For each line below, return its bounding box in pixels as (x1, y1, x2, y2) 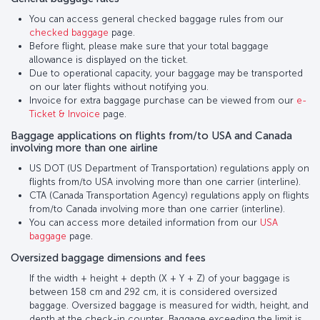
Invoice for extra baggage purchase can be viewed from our (29, 94, 296, 106)
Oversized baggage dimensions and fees (11, 251, 206, 264)
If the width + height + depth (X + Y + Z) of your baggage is (29, 272, 290, 284)
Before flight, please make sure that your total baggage (29, 40, 269, 51)
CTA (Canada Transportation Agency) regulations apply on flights (29, 189, 309, 201)
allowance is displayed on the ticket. (29, 54, 188, 65)
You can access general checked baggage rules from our (29, 13, 284, 24)
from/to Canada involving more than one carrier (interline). (29, 203, 285, 214)
